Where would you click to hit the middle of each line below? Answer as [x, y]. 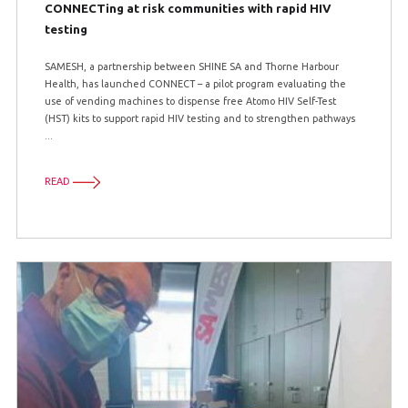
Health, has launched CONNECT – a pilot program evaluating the [195, 83]
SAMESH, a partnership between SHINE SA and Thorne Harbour [191, 66]
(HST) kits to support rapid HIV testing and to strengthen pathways [199, 118]
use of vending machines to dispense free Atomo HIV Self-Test [190, 101]
